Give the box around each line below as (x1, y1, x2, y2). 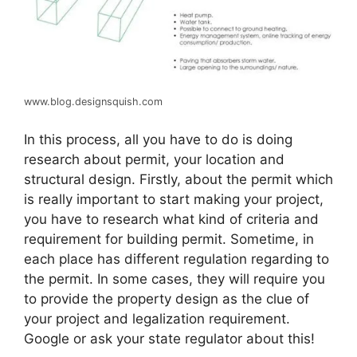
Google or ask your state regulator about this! (24, 330, 315, 347)
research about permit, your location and (24, 151, 284, 167)
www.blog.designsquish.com (24, 96, 163, 108)
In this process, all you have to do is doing (24, 131, 292, 147)
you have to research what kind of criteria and (24, 210, 319, 227)
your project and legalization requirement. (24, 310, 290, 327)
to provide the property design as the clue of (24, 290, 309, 307)
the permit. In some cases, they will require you (24, 270, 325, 287)
